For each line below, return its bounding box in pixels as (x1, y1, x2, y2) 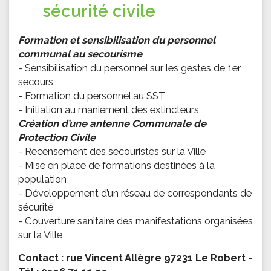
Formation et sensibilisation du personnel (18, 34, 215, 46)
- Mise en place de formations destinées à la (18, 159, 215, 171)
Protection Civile (18, 131, 96, 143)
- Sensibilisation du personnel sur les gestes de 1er (18, 62, 241, 74)
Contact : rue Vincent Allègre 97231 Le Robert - (18, 252, 252, 264)
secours (18, 76, 53, 88)
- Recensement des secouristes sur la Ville (18, 145, 206, 157)
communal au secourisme (18, 48, 142, 60)
